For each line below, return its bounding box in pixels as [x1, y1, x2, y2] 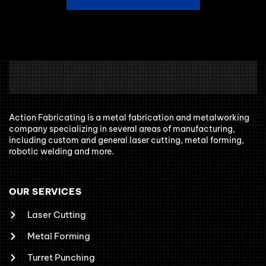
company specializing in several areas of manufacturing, [9, 123, 235, 135]
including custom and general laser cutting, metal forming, [9, 135, 244, 146]
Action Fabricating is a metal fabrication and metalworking [9, 112, 249, 123]
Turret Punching [27, 252, 95, 264]
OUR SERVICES [9, 186, 82, 198]
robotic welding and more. [9, 146, 114, 157]
